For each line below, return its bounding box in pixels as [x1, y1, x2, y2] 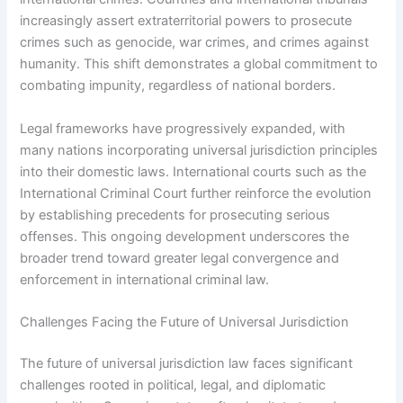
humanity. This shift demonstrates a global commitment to [20, 56, 379, 73]
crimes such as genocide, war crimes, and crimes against [20, 34, 370, 51]
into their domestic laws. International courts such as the [20, 163, 367, 180]
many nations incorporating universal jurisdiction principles [20, 141, 379, 158]
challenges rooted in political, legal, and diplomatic [20, 376, 327, 393]
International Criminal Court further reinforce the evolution [20, 184, 372, 201]
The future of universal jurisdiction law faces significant [20, 354, 354, 372]
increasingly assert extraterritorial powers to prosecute [20, 13, 353, 30]
